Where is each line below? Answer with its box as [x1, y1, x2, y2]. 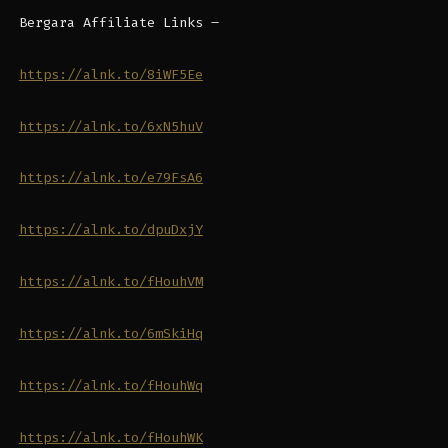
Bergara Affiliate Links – [18, 13, 219, 31]
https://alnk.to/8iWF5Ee [18, 65, 203, 83]
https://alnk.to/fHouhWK [18, 428, 203, 446]
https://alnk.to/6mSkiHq [18, 325, 203, 343]
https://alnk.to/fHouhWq [18, 376, 203, 394]
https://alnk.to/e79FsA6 [18, 169, 203, 187]
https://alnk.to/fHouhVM [18, 273, 203, 291]
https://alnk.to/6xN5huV [18, 117, 203, 135]
